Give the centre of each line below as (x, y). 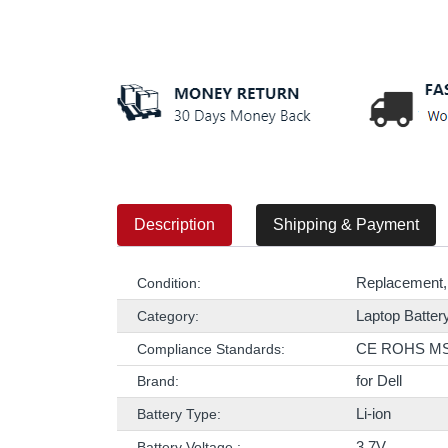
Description (174, 224)
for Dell (379, 380)
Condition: (169, 283)
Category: (168, 316)
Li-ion (373, 413)
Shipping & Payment (346, 224)
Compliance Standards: (211, 349)
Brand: (158, 381)
